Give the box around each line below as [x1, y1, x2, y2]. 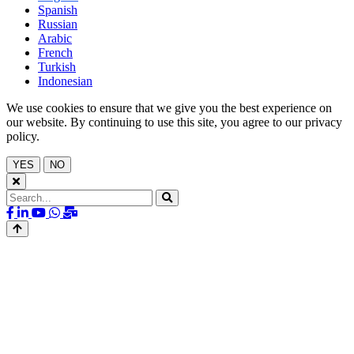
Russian [38, 17, 77, 32]
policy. [6, 130, 40, 144]
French [38, 46, 73, 60]
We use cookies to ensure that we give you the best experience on [6, 101, 332, 115]
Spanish [38, 3, 77, 17]
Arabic [38, 32, 72, 46]
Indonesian [38, 74, 92, 88]
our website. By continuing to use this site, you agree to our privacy [6, 115, 342, 130]
